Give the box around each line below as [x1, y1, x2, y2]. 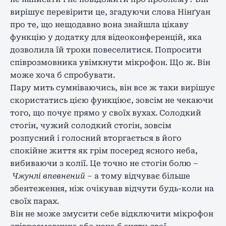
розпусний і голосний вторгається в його [10, 133, 182, 143]
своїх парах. [10, 196, 59, 206]
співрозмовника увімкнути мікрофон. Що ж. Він [10, 58, 210, 67]
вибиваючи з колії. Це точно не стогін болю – [10, 158, 198, 168]
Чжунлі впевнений [12, 171, 87, 181]
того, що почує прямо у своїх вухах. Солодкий [10, 108, 201, 118]
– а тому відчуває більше [87, 171, 190, 181]
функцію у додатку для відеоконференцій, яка [10, 32, 202, 42]
